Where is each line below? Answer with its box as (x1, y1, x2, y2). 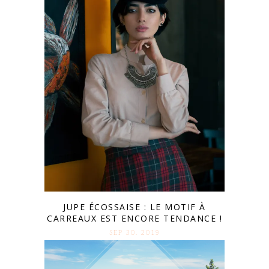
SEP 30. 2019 (109, 228, 160, 237)
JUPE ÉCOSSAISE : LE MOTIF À (63, 201, 206, 213)
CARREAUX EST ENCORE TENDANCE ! (47, 213, 222, 225)
